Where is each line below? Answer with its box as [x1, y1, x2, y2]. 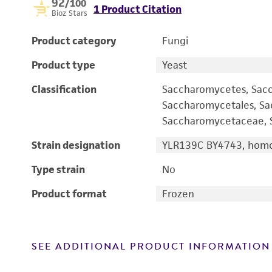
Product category [32, 34, 117, 47]
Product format [32, 187, 107, 200]
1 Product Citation [93, 2, 182, 16]
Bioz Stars [52, 8, 87, 18]
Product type [32, 58, 95, 72]
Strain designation [32, 138, 120, 152]
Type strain [32, 163, 85, 176]
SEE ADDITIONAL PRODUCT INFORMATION [32, 239, 270, 254]
